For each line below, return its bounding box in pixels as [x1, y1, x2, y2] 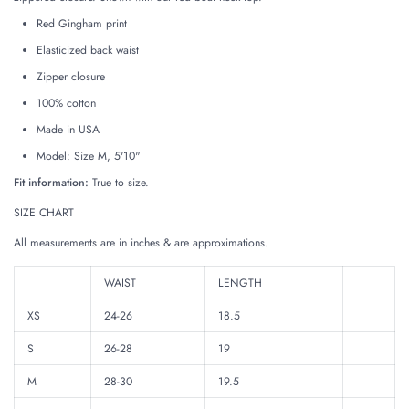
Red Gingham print [36, 16, 127, 32]
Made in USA [36, 121, 100, 138]
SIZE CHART [14, 204, 74, 222]
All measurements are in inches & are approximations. [14, 235, 272, 252]
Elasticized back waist [36, 42, 139, 58]
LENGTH [218, 275, 262, 292]
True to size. [92, 174, 149, 192]
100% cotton [36, 95, 96, 111]
